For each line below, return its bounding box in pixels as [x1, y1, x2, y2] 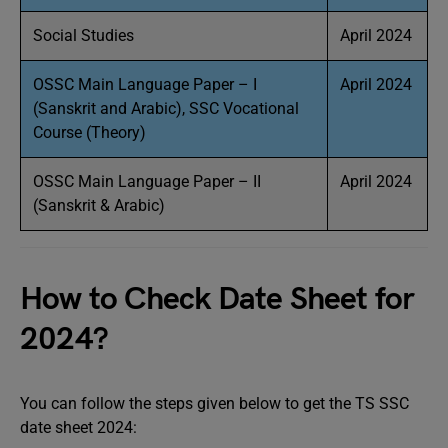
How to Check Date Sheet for [20, 280, 415, 319]
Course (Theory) [33, 123, 146, 142]
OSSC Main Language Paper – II [33, 172, 261, 191]
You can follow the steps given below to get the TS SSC [20, 394, 409, 413]
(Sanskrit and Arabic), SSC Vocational [33, 99, 299, 118]
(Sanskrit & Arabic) [33, 196, 165, 215]
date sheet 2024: [20, 418, 137, 437]
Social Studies [33, 26, 134, 45]
